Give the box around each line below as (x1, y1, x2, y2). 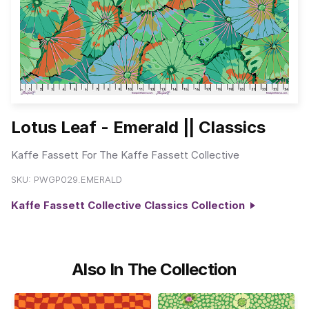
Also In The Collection (72, 259, 237, 279)
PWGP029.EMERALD (34, 174, 122, 186)
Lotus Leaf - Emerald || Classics (11, 117, 266, 138)
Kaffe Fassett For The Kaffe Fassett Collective (11, 148, 239, 161)
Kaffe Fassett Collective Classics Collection (11, 199, 250, 212)
